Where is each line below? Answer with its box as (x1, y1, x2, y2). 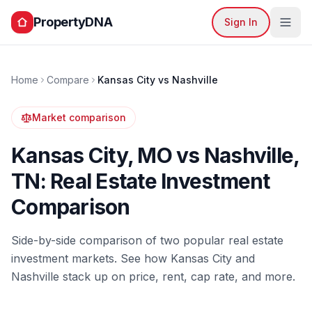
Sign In (224, 16, 258, 28)
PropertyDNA (33, 15, 113, 29)
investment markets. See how (11, 251, 171, 265)
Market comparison (32, 111, 126, 123)
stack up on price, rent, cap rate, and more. (59, 270, 295, 283)
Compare (47, 74, 89, 86)
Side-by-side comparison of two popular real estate (11, 233, 283, 247)
